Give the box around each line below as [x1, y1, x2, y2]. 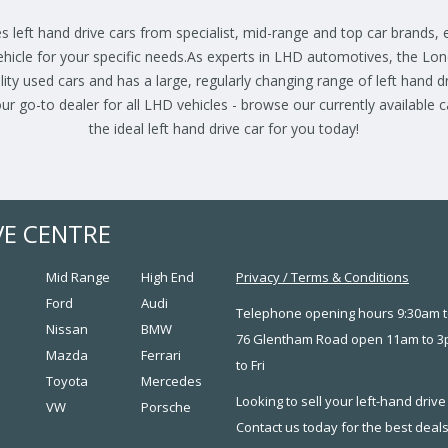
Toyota [46, 372, 88, 391]
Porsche [141, 398, 191, 417]
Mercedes [141, 372, 202, 391]
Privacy [236, 268, 280, 287]
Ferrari [141, 346, 181, 365]
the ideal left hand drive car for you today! [89, 119, 359, 139]
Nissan [46, 320, 88, 339]
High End [141, 268, 194, 287]
